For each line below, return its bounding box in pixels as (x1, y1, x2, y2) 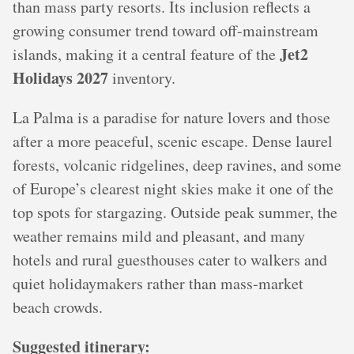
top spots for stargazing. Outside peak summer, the (13, 201, 337, 223)
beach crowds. (13, 296, 103, 318)
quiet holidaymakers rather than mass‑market (13, 272, 303, 294)
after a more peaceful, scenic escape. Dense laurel (13, 130, 333, 152)
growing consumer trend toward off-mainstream (13, 19, 318, 41)
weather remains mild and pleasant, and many (13, 224, 305, 247)
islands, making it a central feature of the (13, 43, 280, 65)
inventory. (108, 66, 175, 88)
